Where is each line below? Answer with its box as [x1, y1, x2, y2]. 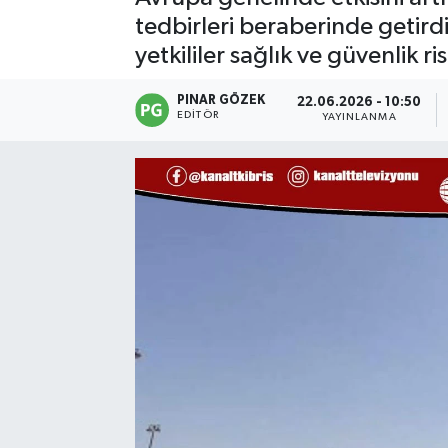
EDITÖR [177, 109, 219, 120]
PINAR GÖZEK [177, 93, 266, 107]
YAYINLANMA [321, 112, 397, 123]
